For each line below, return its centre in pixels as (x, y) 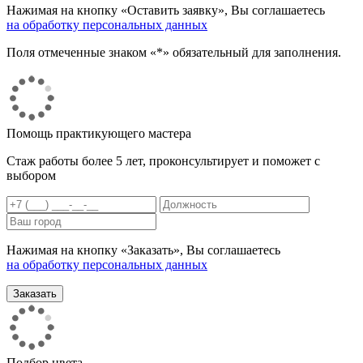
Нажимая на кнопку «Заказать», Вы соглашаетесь (143, 250)
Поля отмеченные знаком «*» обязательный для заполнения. (174, 52)
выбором (31, 175)
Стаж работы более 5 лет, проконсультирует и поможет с (163, 160)
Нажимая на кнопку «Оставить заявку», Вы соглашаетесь (166, 10)
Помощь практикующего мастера (99, 133)
